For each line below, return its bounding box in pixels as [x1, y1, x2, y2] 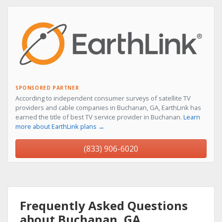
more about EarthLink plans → [15, 122, 105, 131]
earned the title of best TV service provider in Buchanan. [15, 112, 183, 122]
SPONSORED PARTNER [15, 84, 79, 92]
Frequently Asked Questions [20, 197, 188, 214]
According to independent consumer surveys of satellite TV [15, 94, 191, 103]
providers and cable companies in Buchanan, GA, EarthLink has [15, 103, 201, 112]
